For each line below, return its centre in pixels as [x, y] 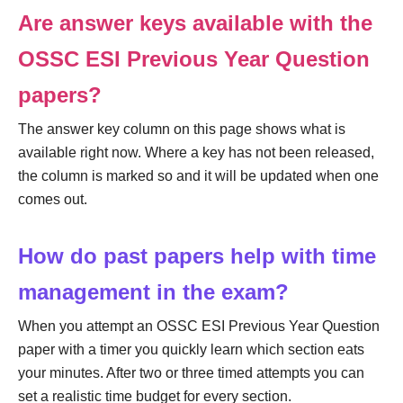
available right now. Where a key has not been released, [196, 152]
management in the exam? [153, 291]
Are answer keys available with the [195, 22]
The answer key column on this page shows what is [182, 129]
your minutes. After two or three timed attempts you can [191, 372]
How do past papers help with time [197, 255]
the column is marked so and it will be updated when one [198, 175]
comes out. [53, 199]
